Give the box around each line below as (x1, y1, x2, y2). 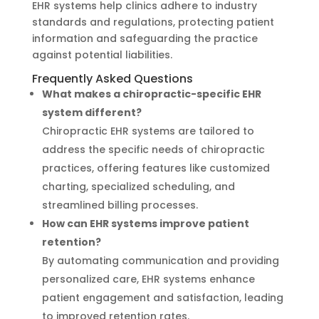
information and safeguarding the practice (31, 31, 258, 46)
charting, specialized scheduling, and (41, 179, 235, 194)
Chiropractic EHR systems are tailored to (41, 124, 254, 139)
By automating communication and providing (41, 253, 279, 268)
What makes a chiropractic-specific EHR (41, 87, 261, 102)
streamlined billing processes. (41, 198, 198, 213)
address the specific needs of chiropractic (41, 142, 265, 157)
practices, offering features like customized (41, 161, 270, 176)
